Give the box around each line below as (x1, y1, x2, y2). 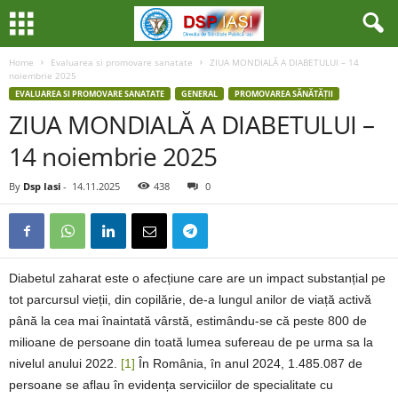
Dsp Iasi (23, 179, 60, 193)
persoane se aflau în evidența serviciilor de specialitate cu (9, 378, 333, 392)
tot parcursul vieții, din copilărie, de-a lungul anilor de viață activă (9, 292, 371, 306)
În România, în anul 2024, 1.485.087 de (135, 356, 362, 370)
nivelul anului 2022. (9, 356, 121, 370)
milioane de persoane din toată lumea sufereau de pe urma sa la (9, 335, 373, 349)
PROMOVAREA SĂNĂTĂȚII (235, 88, 333, 99)
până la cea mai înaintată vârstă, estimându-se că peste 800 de (9, 314, 367, 328)
